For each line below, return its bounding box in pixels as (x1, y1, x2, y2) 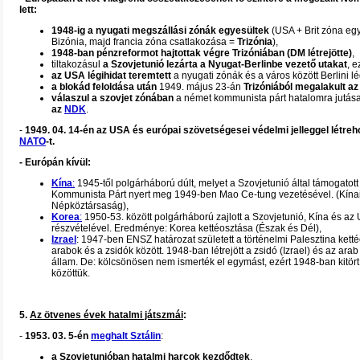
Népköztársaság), (51, 200, 129, 211)
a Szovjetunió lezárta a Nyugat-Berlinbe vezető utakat (103, 59, 347, 70)
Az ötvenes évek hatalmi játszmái (30, 309, 183, 321)
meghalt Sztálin (91, 330, 161, 342)
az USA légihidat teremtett (51, 70, 171, 81)
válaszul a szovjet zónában (51, 92, 176, 104)
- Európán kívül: (19, 157, 91, 168)
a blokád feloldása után (51, 81, 157, 92)
